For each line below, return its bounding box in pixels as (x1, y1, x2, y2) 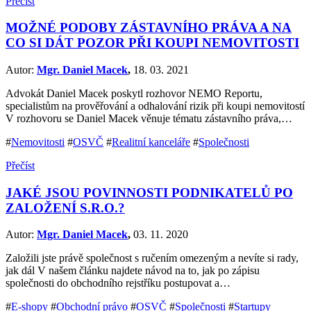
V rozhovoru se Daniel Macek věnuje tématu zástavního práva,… (6, 112, 292, 124)
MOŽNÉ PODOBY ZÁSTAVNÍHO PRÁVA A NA (6, 20, 292, 35)
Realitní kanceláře (112, 135, 190, 148)
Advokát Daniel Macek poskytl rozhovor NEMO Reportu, (6, 87, 262, 99)
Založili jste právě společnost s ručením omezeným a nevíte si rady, (6, 252, 299, 264)
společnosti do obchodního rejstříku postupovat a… (6, 277, 230, 289)
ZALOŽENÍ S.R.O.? (6, 200, 125, 215)
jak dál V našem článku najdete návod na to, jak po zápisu (6, 264, 260, 277)
